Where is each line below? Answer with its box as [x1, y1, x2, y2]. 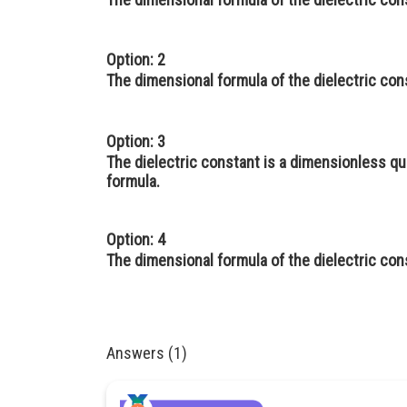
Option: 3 [106, 131, 165, 151]
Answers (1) [106, 342, 187, 362]
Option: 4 [106, 229, 165, 249]
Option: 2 [106, 50, 165, 70]
